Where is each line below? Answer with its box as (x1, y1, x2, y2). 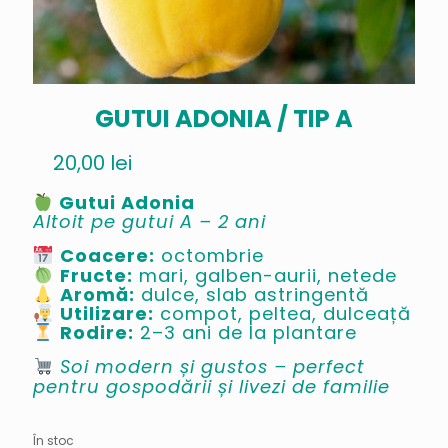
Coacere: (59, 243, 155, 269)
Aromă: (59, 282, 135, 308)
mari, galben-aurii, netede (132, 262, 397, 288)
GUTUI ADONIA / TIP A (95, 102, 353, 136)
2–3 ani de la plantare (133, 320, 357, 346)
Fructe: (59, 262, 133, 288)
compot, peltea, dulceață (153, 301, 411, 327)
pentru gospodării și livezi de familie (33, 373, 390, 399)
